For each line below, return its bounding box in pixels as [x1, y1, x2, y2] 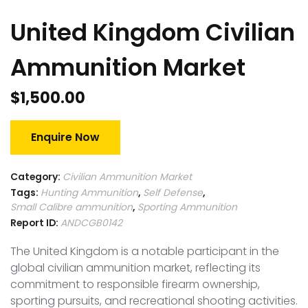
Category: [10, 170, 63, 184]
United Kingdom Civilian [10, 16, 295, 49]
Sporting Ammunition [137, 200, 237, 214]
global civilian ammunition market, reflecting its [10, 260, 261, 276]
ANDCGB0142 [60, 216, 122, 230]
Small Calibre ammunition [10, 200, 133, 214]
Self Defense [143, 186, 203, 200]
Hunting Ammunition [41, 186, 138, 200]
